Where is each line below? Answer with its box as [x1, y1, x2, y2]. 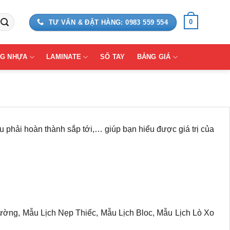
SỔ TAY [100, 53, 125, 61]
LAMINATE [46, 53, 82, 61]
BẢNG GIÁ [137, 53, 171, 61]
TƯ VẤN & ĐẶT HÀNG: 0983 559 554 [48, 18, 168, 26]
